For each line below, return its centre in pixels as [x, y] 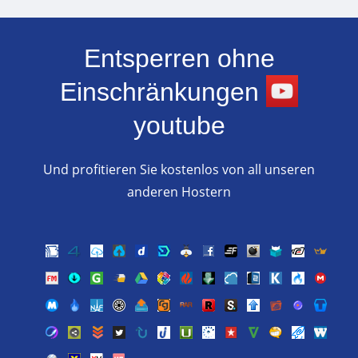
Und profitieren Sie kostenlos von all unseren [179, 169]
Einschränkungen [163, 92]
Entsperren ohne [179, 58]
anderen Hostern [179, 192]
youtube [179, 125]
